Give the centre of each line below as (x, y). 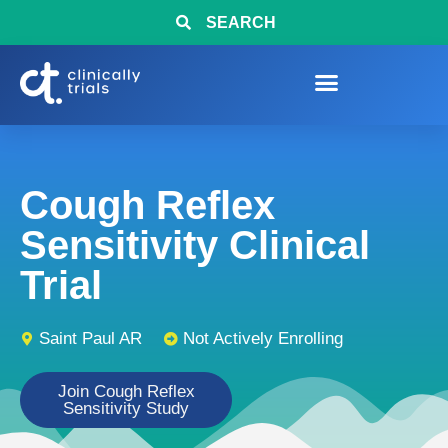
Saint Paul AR (90, 338)
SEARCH (240, 22)
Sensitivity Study (126, 408)
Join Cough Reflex (126, 391)
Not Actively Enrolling (263, 338)
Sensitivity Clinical (195, 245)
